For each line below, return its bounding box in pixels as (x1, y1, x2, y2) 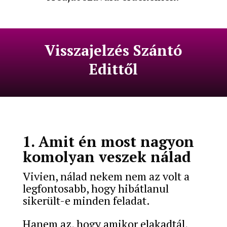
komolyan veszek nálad (22, 146, 191, 166)
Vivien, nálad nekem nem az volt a (22, 168, 190, 183)
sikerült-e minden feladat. (22, 193, 150, 208)
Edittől (89, 59, 138, 79)
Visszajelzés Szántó (45, 40, 182, 60)
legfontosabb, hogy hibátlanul (22, 180, 169, 196)
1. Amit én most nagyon (22, 131, 194, 151)
